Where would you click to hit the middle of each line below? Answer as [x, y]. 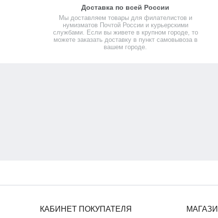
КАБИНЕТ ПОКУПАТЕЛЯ [86, 209]
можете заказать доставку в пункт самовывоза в [125, 40]
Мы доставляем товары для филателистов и [125, 18]
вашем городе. [126, 47]
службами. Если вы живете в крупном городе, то [125, 32]
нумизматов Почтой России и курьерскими [125, 25]
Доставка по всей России [126, 7]
